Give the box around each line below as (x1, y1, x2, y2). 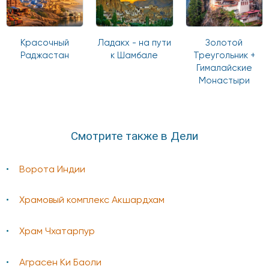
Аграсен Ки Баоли (19, 258, 101, 268)
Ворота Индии (19, 165, 85, 175)
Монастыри (198, 76, 250, 85)
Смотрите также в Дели (71, 129, 198, 144)
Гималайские (196, 63, 252, 73)
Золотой (205, 38, 243, 47)
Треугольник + (193, 50, 255, 60)
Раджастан (20, 50, 70, 60)
